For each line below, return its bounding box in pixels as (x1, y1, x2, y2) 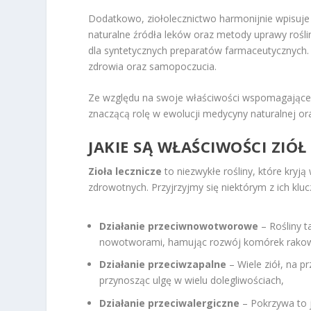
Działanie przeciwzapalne (99, 258, 227, 271)
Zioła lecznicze (88, 165, 162, 178)
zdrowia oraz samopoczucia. (88, 59, 217, 73)
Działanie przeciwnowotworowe (99, 219, 259, 233)
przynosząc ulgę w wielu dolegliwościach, (99, 274, 285, 287)
